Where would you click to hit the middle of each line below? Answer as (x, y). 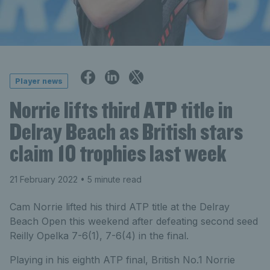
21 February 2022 (44, 179)
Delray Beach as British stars (126, 131)
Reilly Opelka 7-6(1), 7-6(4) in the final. (99, 235)
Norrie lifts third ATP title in (121, 109)
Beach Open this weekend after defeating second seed (134, 221)
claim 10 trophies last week (118, 153)
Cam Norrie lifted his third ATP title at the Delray (120, 206)
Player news (39, 81)
